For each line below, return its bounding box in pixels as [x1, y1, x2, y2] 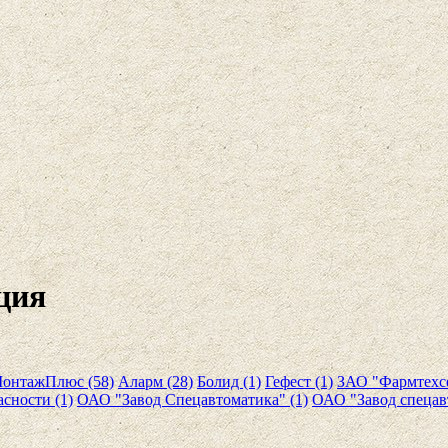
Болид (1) [197, 372, 261, 390]
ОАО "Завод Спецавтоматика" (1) [77, 390, 308, 408]
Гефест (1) [265, 372, 333, 390]
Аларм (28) [118, 372, 193, 390]
